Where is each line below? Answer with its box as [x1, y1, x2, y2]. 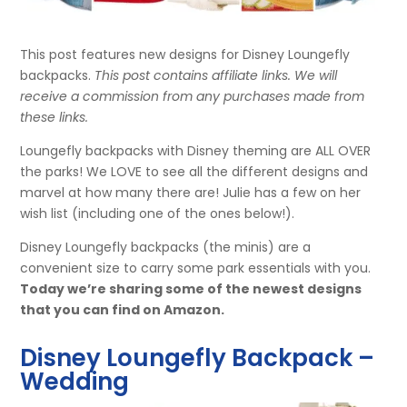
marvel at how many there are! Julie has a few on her [20, 183, 362, 202]
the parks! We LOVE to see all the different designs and [20, 162, 369, 181]
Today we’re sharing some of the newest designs [20, 279, 362, 298]
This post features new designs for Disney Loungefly [20, 45, 351, 64]
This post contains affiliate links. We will [94, 65, 338, 84]
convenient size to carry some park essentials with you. [20, 258, 372, 277]
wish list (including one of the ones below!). [20, 203, 295, 223]
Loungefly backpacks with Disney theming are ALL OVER [20, 141, 372, 160]
